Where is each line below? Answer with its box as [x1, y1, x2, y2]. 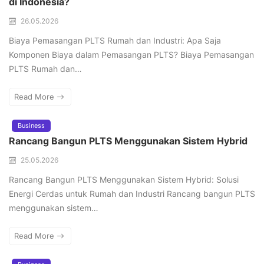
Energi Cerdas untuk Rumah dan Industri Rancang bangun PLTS [9, 189, 255, 199]
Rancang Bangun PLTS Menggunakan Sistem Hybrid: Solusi [9, 174, 239, 185]
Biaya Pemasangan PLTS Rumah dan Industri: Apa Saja [9, 35, 221, 46]
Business [18, 121, 45, 130]
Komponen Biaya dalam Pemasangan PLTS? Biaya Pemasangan [9, 49, 254, 60]
